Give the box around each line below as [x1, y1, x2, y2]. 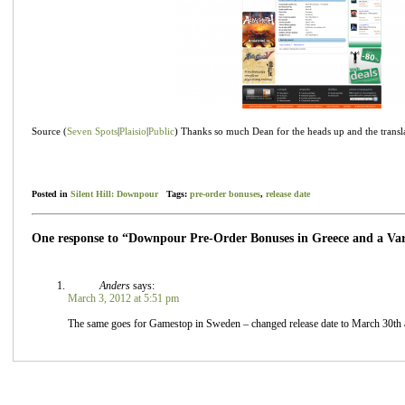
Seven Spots [67, 125, 118, 137]
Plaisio [119, 125, 146, 137]
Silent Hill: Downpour [71, 188, 158, 199]
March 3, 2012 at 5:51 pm [68, 291, 179, 305]
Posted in [32, 188, 71, 199]
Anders [99, 278, 130, 292]
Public [148, 125, 174, 137]
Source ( [32, 125, 67, 137]
